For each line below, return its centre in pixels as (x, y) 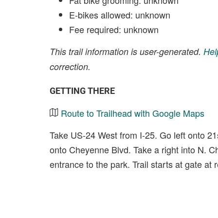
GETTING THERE (82, 91)
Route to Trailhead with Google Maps (133, 113)
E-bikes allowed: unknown (120, 15)
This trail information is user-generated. (127, 51)
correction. (70, 66)
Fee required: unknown (114, 29)
